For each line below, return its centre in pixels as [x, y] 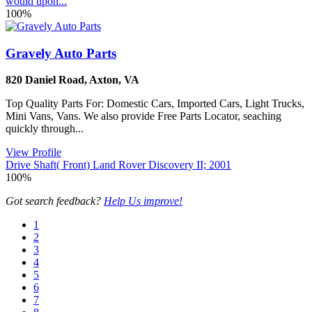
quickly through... [45, 129]
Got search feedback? [55, 201]
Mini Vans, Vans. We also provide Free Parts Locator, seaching [143, 116]
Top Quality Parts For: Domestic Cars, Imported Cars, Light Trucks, [155, 104]
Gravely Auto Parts [61, 53]
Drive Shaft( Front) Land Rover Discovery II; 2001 [118, 165]
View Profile [33, 153]
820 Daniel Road [45, 80]
